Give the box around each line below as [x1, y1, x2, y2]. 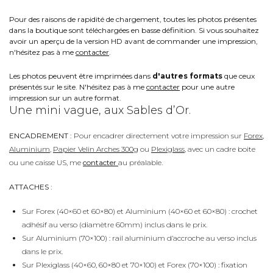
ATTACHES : [9, 182, 54, 191]
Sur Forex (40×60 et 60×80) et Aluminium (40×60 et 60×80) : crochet [22, 206, 258, 216]
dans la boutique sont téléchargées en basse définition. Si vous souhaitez [9, 25, 259, 35]
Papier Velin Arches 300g [53, 144, 138, 154]
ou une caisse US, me [9, 157, 83, 167]
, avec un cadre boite [185, 144, 255, 154]
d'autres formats [152, 71, 222, 80]
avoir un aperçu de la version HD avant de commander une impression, [9, 36, 258, 46]
